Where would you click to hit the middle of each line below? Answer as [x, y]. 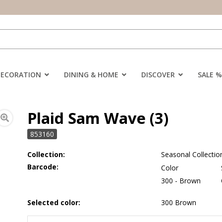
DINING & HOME [91, 74]
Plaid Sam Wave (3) [98, 118]
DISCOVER [158, 74]
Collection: [46, 154]
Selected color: [54, 202]
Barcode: [43, 166]
